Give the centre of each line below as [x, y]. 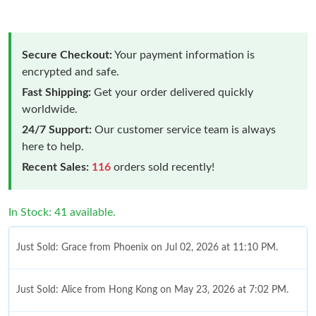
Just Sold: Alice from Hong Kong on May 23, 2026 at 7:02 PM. [152, 290]
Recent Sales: [55, 167]
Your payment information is [183, 55]
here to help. [53, 146]
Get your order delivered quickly [172, 92]
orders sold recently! [163, 167]
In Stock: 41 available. [62, 212]
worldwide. [50, 109]
